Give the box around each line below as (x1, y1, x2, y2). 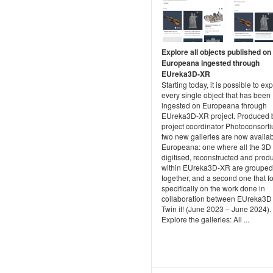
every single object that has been (161, 89, 271, 100)
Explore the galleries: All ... (161, 213, 249, 224)
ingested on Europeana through (161, 99, 267, 110)
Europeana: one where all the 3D (161, 141, 271, 152)
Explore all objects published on (161, 46, 271, 57)
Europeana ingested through (161, 57, 260, 68)
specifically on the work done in (161, 182, 265, 193)
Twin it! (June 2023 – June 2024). (161, 203, 271, 214)
